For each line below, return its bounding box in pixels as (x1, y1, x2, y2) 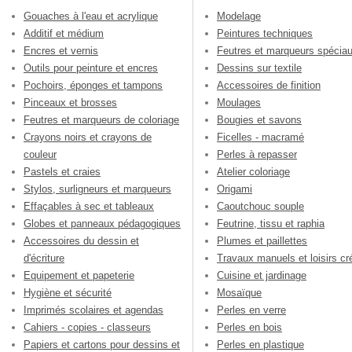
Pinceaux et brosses (24, 96, 117, 108)
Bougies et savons (217, 113, 302, 126)
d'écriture (24, 251, 64, 264)
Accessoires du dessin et (24, 234, 139, 247)
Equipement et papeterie (24, 269, 134, 281)
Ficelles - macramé (217, 130, 304, 143)
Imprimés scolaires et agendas (24, 303, 163, 316)
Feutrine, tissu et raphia (217, 217, 324, 229)
